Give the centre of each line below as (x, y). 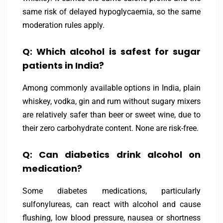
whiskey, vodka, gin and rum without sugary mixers (111, 102)
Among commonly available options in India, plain (111, 88)
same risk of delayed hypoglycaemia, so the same (111, 12)
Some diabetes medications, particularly (111, 191)
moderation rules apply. (63, 25)
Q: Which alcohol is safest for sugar (111, 52)
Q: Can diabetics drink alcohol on (111, 155)
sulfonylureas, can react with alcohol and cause (111, 205)
